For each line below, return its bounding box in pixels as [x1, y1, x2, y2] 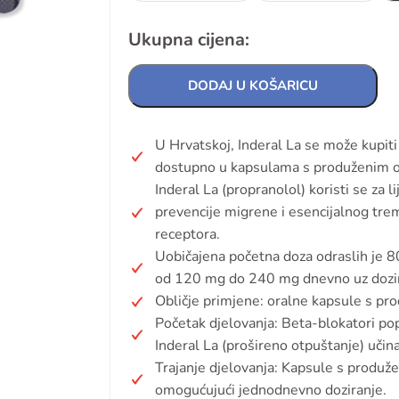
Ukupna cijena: [128, 28, 249, 52]
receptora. [155, 224, 220, 244]
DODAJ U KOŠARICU [188, 77, 318, 94]
